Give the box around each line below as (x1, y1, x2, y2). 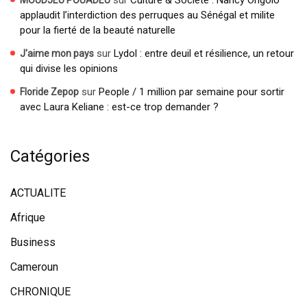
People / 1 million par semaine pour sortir (99, 86, 284, 99)
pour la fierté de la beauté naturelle (20, 24, 175, 37)
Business (10, 236, 56, 249)
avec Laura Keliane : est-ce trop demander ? (20, 101, 219, 114)
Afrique (10, 211, 45, 225)
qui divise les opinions (20, 62, 118, 75)
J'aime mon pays (20, 48, 94, 60)
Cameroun (10, 260, 58, 274)
